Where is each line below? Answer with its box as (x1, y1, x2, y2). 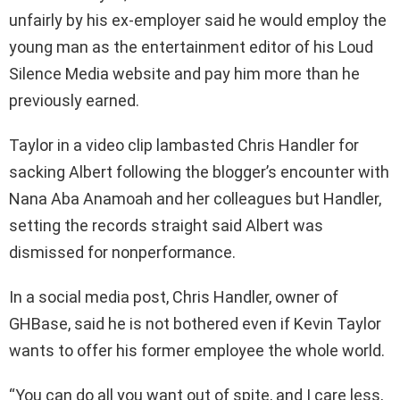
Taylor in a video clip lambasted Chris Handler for (9, 136, 359, 155)
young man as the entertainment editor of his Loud (9, 37, 373, 57)
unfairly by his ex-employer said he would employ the (9, 11, 387, 30)
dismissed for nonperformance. (9, 243, 236, 262)
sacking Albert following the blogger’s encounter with (9, 162, 389, 182)
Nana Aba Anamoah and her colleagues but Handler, (9, 189, 381, 209)
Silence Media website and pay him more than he (9, 64, 360, 84)
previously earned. (9, 91, 139, 111)
